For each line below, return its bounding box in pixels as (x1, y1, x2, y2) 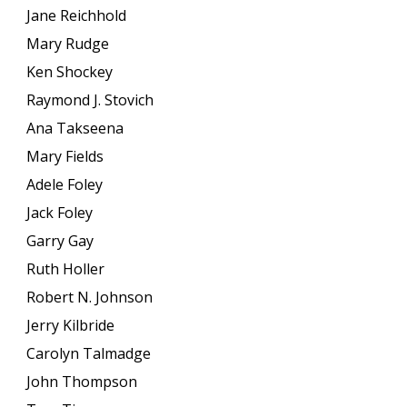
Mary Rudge (26, 34, 110, 54)
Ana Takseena (26, 118, 124, 138)
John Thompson (26, 372, 138, 392)
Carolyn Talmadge (26, 343, 152, 363)
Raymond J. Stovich (26, 90, 154, 110)
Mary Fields (26, 146, 104, 166)
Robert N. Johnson (26, 287, 154, 307)
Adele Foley (26, 174, 104, 194)
